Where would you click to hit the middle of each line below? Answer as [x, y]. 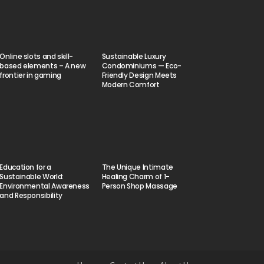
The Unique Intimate [137, 167]
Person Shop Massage [140, 186]
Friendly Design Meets [139, 75]
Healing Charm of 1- [136, 176]
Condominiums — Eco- [141, 65]
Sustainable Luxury [134, 56]
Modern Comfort [131, 84]
